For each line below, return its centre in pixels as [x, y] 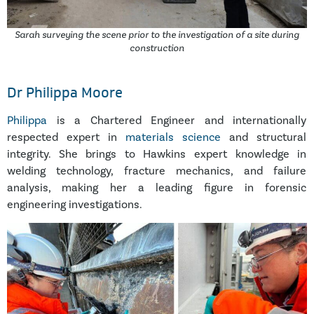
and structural [264, 137]
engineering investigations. [75, 205]
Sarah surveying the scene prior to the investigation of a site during [157, 35]
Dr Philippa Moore [65, 93]
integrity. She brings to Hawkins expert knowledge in [157, 154]
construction [157, 48]
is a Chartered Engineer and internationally [177, 121]
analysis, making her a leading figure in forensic [157, 188]
